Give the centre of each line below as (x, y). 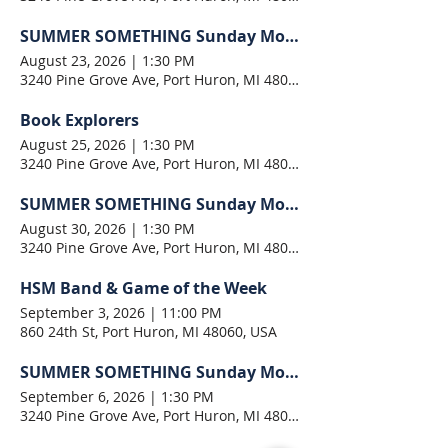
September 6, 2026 (82, 396)
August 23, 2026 (73, 60)
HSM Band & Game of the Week (143, 288)
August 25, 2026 (73, 144)
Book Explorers (79, 120)
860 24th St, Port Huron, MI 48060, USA (148, 331)
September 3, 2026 (82, 312)
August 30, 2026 (73, 228)
